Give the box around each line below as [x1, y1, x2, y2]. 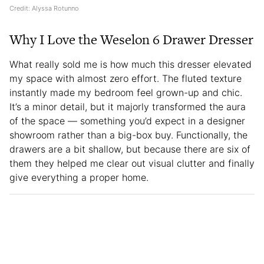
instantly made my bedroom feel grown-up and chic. [9, 87, 242, 99]
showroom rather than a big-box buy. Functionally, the [9, 129, 247, 141]
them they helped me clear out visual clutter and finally [9, 157, 255, 170]
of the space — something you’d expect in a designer [9, 115, 245, 127]
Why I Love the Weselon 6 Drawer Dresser [9, 30, 253, 49]
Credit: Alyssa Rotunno [9, 4, 79, 13]
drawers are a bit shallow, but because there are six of [9, 143, 250, 156]
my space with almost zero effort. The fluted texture [9, 72, 242, 85]
